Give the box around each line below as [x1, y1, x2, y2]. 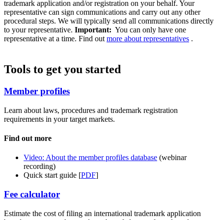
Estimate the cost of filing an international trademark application [4, 209, 201, 218]
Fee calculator [4, 189, 60, 199]
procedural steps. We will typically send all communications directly [4, 16, 214, 25]
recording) [24, 162, 55, 171]
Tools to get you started [4, 62, 121, 76]
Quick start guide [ [24, 171, 81, 180]
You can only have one [113, 25, 186, 34]
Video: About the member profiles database [24, 153, 157, 162]
